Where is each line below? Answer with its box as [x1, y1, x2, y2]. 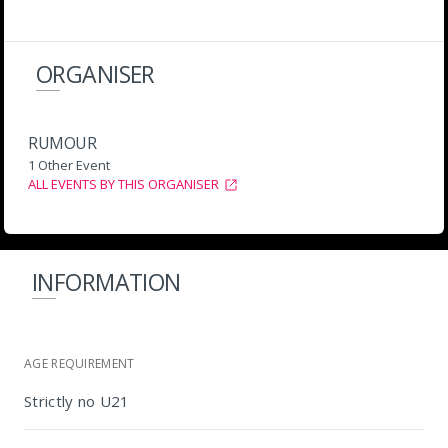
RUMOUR [28, 132, 97, 155]
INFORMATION [32, 266, 181, 299]
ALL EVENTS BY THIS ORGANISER [28, 175, 219, 194]
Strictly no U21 [24, 391, 130, 412]
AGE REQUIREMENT [24, 355, 135, 373]
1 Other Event [28, 156, 110, 175]
